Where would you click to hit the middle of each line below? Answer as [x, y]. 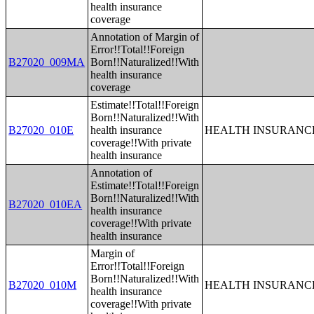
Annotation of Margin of [145, 37]
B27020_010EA [46, 204]
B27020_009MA [47, 62]
